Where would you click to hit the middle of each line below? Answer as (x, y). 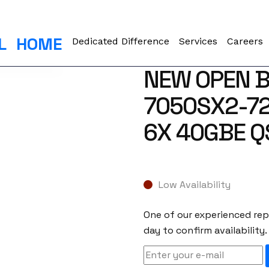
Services (198, 41)
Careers (245, 41)
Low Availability (194, 185)
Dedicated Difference (121, 41)
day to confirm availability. (205, 231)
